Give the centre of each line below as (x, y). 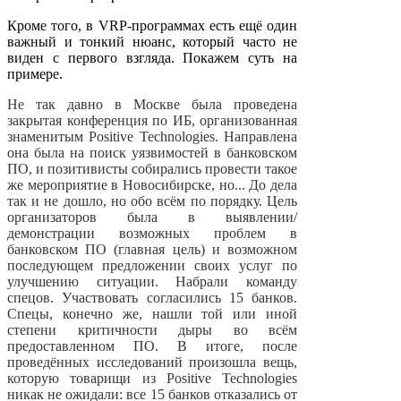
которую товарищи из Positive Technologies (152, 379)
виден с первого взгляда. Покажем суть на (152, 58)
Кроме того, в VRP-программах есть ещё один (152, 26)
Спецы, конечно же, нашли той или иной (152, 314)
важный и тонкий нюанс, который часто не (152, 42)
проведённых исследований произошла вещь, (152, 363)
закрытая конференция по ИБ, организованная (152, 121)
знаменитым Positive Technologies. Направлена (152, 137)
